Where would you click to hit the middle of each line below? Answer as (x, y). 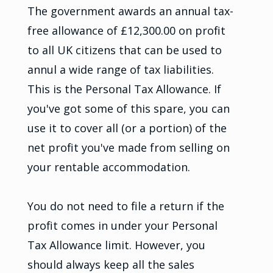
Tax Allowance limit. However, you (116, 245)
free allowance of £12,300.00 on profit (126, 30)
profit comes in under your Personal (122, 225)
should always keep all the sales (111, 264)
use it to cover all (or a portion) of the (127, 128)
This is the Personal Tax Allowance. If (124, 89)
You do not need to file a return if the (126, 206)
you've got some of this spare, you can (128, 108)
